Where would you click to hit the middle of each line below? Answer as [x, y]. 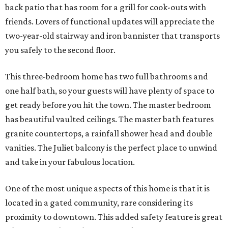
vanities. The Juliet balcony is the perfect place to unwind [111, 148]
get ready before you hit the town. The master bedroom [108, 105]
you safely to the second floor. [60, 50]
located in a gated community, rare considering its [99, 203]
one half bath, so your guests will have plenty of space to [110, 91]
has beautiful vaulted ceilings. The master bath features [109, 119]
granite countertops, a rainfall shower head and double [109, 134]
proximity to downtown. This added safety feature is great [114, 217]
